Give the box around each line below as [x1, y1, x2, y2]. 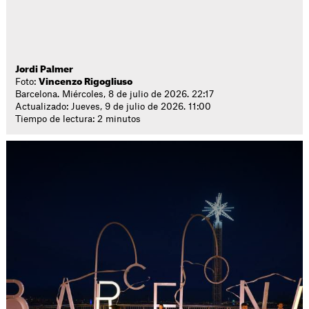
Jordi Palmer [15, 65, 74, 74]
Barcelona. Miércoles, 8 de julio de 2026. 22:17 [15, 90, 215, 99]
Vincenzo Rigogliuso [39, 77, 133, 86]
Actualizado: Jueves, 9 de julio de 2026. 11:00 [15, 102, 212, 111]
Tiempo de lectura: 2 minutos [15, 114, 141, 123]
